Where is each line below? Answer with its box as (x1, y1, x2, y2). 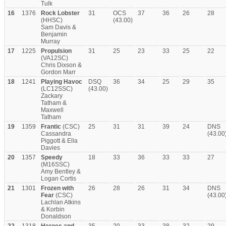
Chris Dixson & (41, 62, 82, 69)
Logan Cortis (41, 175, 76, 182)
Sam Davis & (41, 24, 76, 31)
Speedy (41, 154, 63, 161)
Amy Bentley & (41, 168, 81, 175)
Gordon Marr (41, 69, 76, 76)
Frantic (41, 123, 61, 130)
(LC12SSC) (41, 85, 73, 92)
